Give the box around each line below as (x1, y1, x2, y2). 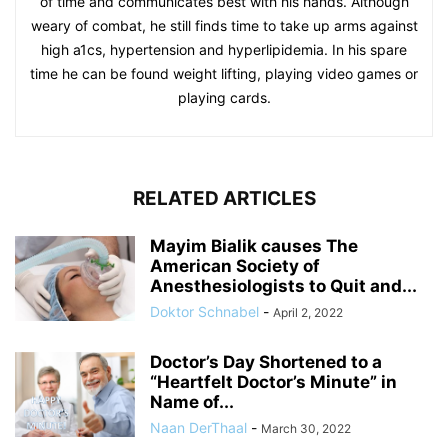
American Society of (150, 256, 320, 276)
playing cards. (177, 89, 271, 106)
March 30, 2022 (261, 421, 351, 436)
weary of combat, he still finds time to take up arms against (30, 17, 418, 34)
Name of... (150, 392, 234, 412)
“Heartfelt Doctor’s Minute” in (150, 372, 397, 392)
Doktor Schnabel (150, 303, 259, 320)
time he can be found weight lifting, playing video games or (30, 65, 418, 82)
